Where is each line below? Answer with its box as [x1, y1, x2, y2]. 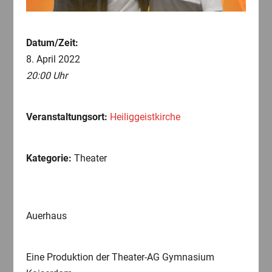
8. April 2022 [25, 53, 80, 66]
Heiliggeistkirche [109, 111, 180, 123]
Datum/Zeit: [25, 37, 78, 49]
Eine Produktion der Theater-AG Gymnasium [25, 251, 214, 263]
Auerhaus [25, 210, 67, 222]
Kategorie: [25, 152, 72, 165]
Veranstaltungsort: [25, 111, 107, 123]
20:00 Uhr [25, 70, 67, 82]
